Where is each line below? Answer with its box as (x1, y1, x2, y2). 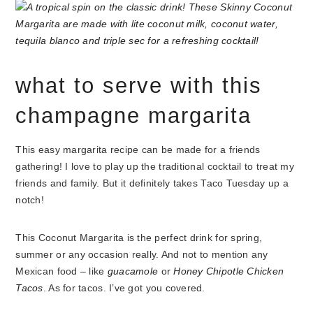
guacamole (107, 266, 159, 277)
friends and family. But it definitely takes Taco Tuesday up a (15, 178, 289, 189)
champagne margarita (15, 103, 260, 128)
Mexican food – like (15, 266, 108, 277)
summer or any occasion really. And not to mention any (15, 249, 268, 260)
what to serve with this (15, 73, 263, 98)
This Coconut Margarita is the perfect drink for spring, (15, 233, 263, 243)
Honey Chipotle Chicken (173, 266, 284, 277)
